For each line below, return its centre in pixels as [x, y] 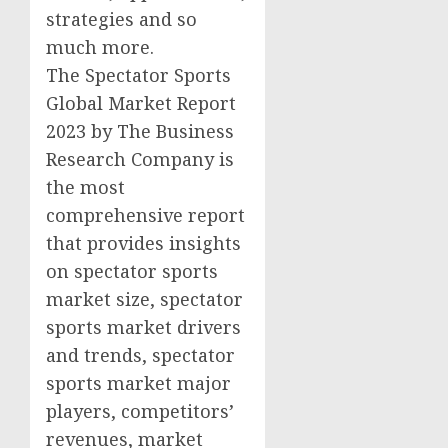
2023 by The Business [140, 130]
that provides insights [143, 242]
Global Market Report [141, 102]
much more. [100, 46]
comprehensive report [145, 214]
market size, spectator [144, 298]
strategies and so [121, 18]
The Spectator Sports [138, 74]
